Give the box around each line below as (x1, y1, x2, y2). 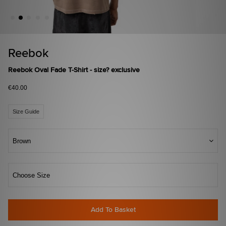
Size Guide (13, 108, 39, 115)
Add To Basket (90, 205, 136, 215)
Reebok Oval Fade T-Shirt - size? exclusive (8, 66, 140, 75)
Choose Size (13, 172, 50, 180)
